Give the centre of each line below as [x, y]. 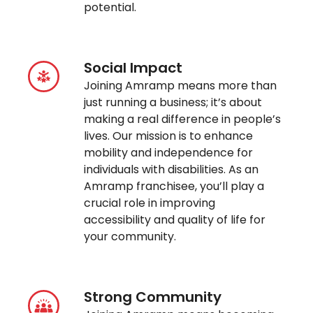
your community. [130, 237]
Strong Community [153, 297]
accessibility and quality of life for [175, 220]
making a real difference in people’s [183, 119]
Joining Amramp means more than [181, 86]
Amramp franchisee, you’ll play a [174, 187]
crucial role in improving [150, 203]
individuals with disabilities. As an [172, 170]
